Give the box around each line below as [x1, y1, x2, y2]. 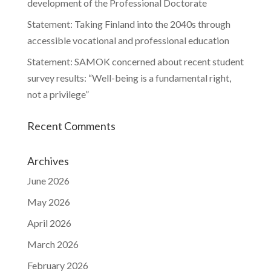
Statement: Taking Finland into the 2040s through [27, 18, 230, 30]
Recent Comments [27, 119, 116, 133]
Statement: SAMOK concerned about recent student [27, 56, 244, 68]
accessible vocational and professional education [27, 34, 229, 47]
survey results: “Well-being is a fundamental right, [27, 72, 231, 84]
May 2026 [27, 196, 70, 208]
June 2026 [27, 175, 70, 187]
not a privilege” [27, 88, 89, 100]
